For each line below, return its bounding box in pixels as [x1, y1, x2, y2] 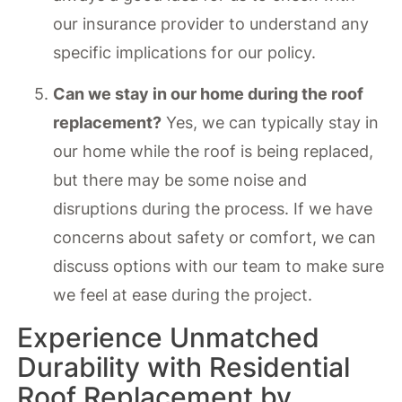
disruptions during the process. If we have [53, 199, 373, 219]
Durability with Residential [17, 350, 351, 383]
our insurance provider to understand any [53, 14, 370, 33]
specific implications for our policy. [53, 43, 317, 62]
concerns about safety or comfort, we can [53, 228, 377, 248]
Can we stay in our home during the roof [53, 84, 364, 104]
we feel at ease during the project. [53, 285, 313, 305]
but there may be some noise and [53, 170, 308, 190]
